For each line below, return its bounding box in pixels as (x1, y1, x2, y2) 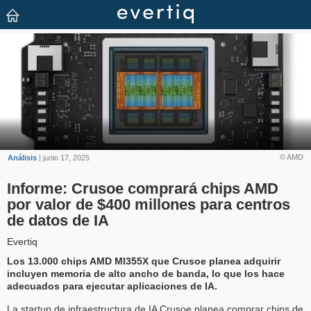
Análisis (8, 153, 37, 162)
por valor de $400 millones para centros (7, 196, 290, 214)
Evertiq (7, 236, 37, 248)
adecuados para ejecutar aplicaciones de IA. (7, 280, 217, 292)
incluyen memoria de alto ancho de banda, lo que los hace (7, 268, 285, 280)
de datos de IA (7, 212, 109, 230)
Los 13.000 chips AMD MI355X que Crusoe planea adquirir (7, 255, 280, 267)
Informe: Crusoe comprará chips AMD (7, 180, 278, 198)
